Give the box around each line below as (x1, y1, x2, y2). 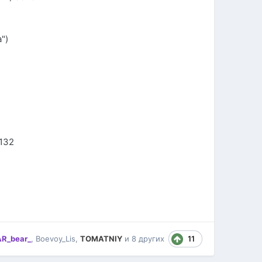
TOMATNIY (80, 233, 122, 243)
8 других (131, 233, 164, 243)
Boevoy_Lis (35, 233, 75, 243)
